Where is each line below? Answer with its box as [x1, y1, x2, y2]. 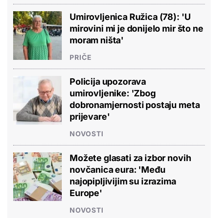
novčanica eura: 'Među [70, 164, 165, 175]
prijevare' [70, 111, 110, 122]
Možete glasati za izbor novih [70, 152, 191, 163]
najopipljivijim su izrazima [70, 176, 176, 186]
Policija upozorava [70, 76, 146, 87]
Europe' [70, 187, 102, 198]
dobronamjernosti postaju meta [70, 99, 200, 110]
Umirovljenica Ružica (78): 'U [70, 11, 191, 22]
